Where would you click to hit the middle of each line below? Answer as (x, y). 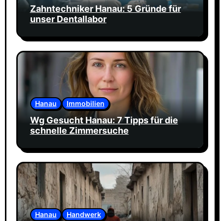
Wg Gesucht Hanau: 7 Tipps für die (104, 120)
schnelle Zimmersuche (79, 130)
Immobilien (85, 103)
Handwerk (84, 215)
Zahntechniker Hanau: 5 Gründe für (105, 9)
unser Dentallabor (68, 19)
